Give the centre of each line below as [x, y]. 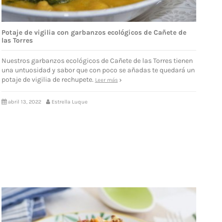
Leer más [106, 80]
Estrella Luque [69, 102]
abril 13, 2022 [24, 102]
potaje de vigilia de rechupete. [48, 80]
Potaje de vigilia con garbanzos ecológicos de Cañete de [94, 32]
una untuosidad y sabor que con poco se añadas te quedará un [98, 70]
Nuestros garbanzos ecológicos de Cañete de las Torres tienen [97, 61]
